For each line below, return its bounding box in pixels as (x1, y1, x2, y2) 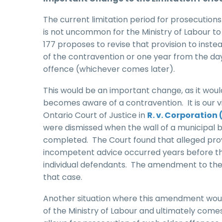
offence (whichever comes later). (43, 63, 175, 75)
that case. (43, 171, 82, 183)
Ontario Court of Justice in (43, 109, 147, 121)
